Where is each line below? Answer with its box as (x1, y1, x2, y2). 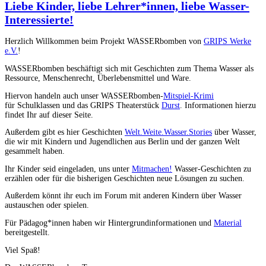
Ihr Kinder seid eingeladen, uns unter (5, 164, 132, 173)
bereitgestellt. (5, 227, 50, 237)
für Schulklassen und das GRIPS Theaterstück (5, 100, 161, 110)
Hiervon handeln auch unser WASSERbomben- (5, 91, 163, 100)
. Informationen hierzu (180, 100, 256, 110)
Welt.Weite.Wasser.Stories (125, 128, 212, 137)
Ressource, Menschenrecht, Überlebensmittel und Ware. (5, 73, 191, 83)
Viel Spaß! (5, 245, 40, 255)
